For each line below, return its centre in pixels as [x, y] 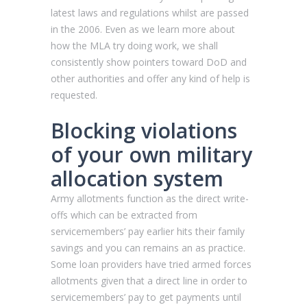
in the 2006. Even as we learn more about [143, 29]
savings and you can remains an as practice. [148, 247]
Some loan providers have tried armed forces [151, 264]
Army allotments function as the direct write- [150, 198]
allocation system [137, 178]
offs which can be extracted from [124, 214]
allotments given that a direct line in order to [149, 280]
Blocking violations [144, 130]
